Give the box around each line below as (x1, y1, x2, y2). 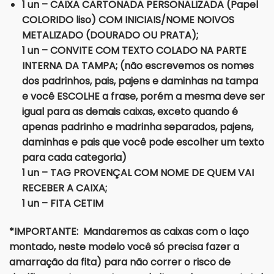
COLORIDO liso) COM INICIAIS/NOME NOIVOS (21, 13, 234, 28)
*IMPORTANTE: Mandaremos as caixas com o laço (9, 224, 249, 239)
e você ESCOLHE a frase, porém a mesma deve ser (21, 89, 265, 104)
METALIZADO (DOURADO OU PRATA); (21, 28, 198, 43)
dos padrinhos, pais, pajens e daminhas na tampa (21, 74, 258, 89)
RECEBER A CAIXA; (21, 181, 107, 196)
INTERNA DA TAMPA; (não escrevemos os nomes (21, 59, 254, 73)
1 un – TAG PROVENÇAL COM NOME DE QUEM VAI (21, 166, 254, 180)
